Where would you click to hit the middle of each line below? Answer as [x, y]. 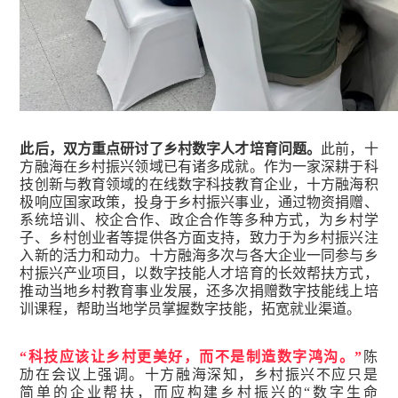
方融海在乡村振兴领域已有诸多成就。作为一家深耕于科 [199, 167]
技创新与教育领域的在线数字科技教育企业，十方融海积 [199, 185]
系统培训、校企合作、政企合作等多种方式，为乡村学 [199, 220]
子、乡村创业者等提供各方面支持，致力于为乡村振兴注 [199, 238]
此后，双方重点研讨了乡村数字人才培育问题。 [171, 149]
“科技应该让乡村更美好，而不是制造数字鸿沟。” [191, 357]
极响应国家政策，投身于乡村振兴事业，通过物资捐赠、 [199, 203]
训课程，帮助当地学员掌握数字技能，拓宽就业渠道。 [191, 309]
